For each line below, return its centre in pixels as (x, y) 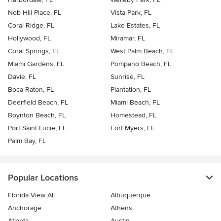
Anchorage (25, 208)
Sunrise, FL (128, 77)
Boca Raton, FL (31, 90)
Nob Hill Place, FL (35, 13)
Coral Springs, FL (34, 51)
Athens (121, 208)
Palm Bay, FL (27, 141)
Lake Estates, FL (135, 26)
